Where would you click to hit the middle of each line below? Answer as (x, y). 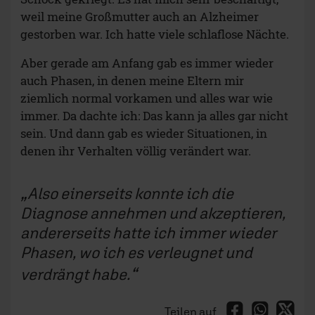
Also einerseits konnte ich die (130, 193)
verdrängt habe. (75, 274)
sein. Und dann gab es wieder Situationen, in (144, 134)
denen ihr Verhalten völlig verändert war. (136, 151)
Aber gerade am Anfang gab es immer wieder (147, 63)
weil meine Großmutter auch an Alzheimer (140, 17)
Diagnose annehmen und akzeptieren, (153, 213)
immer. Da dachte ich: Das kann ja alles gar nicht (154, 116)
